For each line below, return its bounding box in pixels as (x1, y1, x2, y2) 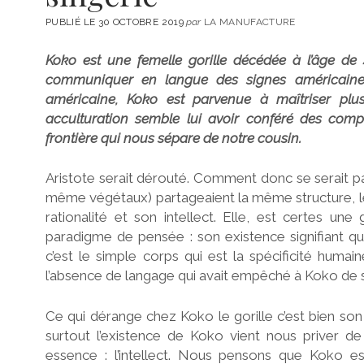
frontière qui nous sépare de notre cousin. (45, 129, 301, 146)
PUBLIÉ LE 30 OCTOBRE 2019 (45, 16, 187, 28)
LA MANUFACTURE (201, 16, 296, 28)
